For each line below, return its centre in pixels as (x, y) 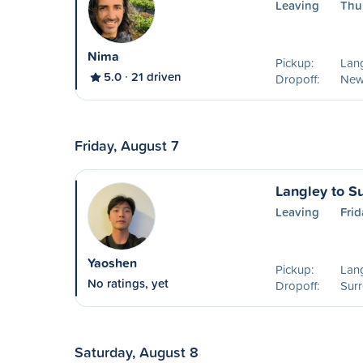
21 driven (156, 77)
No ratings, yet (128, 283)
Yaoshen (112, 263)
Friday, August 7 (127, 145)
